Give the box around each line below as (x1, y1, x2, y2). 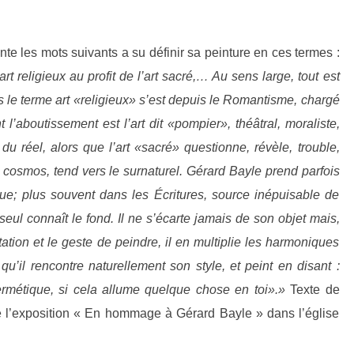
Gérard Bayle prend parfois (186, 164, 340, 178)
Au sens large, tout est (212, 70, 340, 83)
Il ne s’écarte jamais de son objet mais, (118, 212, 340, 225)
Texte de (290, 283, 340, 296)
